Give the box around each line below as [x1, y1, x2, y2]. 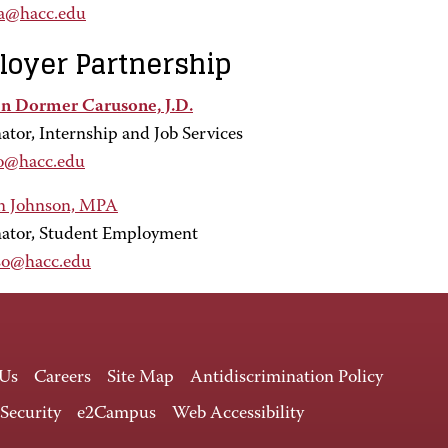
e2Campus [77, 405, 156, 423]
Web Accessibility [172, 405, 304, 423]
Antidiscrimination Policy [190, 369, 383, 387]
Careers [34, 369, 91, 387]
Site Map [107, 369, 174, 387]
